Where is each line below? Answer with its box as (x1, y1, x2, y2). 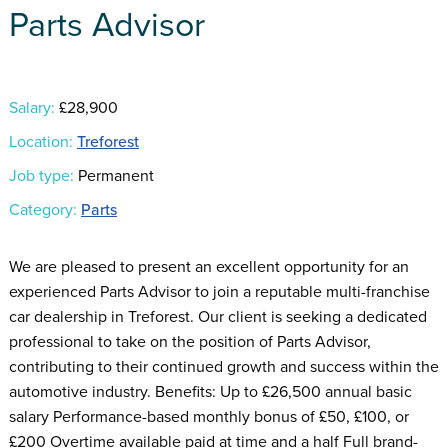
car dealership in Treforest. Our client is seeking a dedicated (8, 306, 427, 327)
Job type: (8, 165, 74, 186)
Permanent (73, 165, 154, 186)
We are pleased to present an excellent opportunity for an (8, 256, 409, 277)
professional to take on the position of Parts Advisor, (8, 331, 371, 352)
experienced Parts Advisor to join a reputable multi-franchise (8, 281, 430, 302)
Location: (8, 131, 73, 152)
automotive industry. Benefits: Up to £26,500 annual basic (8, 381, 412, 402)
